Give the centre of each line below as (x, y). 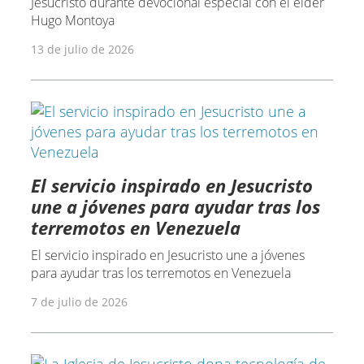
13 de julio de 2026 (82, 50)
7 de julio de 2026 (79, 302)
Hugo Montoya (72, 21)
